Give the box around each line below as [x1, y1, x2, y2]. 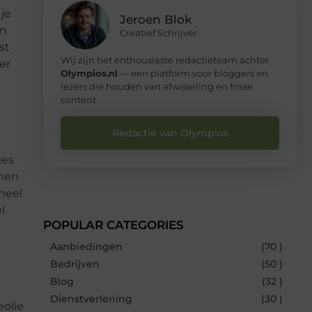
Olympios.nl [61, 67, 118, 79]
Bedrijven [50, 257, 100, 270]
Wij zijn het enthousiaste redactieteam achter [61, 54, 269, 65]
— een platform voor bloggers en [118, 67, 268, 79]
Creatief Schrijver [120, 26, 197, 38]
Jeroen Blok [120, 12, 192, 26]
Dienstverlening [50, 292, 132, 305]
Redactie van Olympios [111, 126, 228, 139]
